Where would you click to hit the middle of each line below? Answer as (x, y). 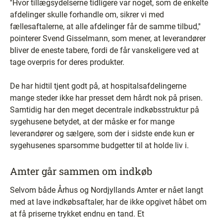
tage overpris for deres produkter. (67, 62)
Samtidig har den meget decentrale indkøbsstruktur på (105, 110)
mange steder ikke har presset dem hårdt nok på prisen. (106, 98)
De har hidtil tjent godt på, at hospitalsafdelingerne (98, 86)
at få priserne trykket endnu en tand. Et (77, 214)
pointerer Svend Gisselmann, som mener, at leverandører (108, 38)
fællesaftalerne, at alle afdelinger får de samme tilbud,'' (105, 27)
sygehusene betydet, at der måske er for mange (92, 122)
